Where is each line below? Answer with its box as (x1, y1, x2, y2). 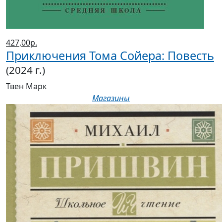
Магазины (92, 93, 130, 104)
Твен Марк (6, 81, 47, 92)
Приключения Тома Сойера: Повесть (6, 48, 214, 64)
